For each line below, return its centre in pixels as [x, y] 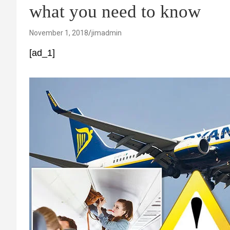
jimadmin [107, 33]
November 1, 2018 [59, 33]
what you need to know [115, 12]
